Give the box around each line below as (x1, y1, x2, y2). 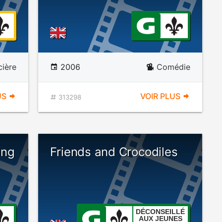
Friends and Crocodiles (50, 145, 178, 159)
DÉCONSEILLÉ (136, 208, 185, 216)
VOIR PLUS (140, 91, 182, 101)
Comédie (156, 62, 190, 72)
